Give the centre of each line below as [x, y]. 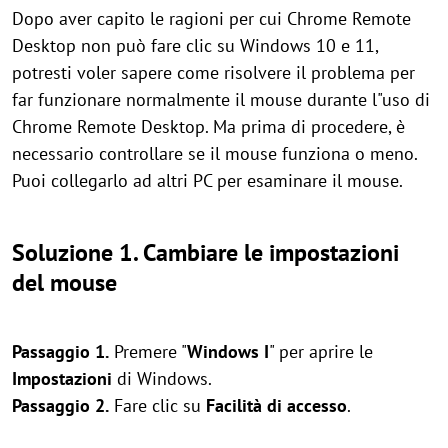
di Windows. [162, 378]
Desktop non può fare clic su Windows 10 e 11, [195, 45]
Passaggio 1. [60, 351]
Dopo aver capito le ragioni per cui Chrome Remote [211, 18]
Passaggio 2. [60, 405]
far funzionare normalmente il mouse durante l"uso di [221, 99]
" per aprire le [321, 351]
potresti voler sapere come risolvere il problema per [213, 72]
